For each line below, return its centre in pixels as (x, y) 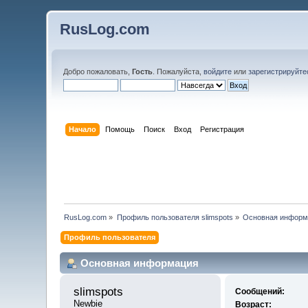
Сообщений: (260, 292)
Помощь (120, 129)
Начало (82, 129)
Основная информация (140, 263)
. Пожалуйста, (178, 71)
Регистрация (222, 129)
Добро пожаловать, (98, 71)
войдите (218, 71)
